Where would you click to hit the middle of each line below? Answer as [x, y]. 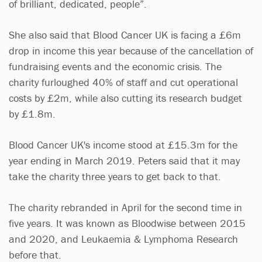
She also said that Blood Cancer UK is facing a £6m [125, 35]
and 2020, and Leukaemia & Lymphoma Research [123, 239]
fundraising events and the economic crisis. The [115, 66]
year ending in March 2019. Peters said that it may [124, 160]
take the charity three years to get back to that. [115, 176]
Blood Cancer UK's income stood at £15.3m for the [123, 144]
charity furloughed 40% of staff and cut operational [123, 82]
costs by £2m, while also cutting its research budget [125, 98]
